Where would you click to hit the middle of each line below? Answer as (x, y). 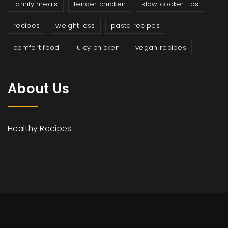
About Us (39, 89)
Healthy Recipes (40, 129)
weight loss (75, 26)
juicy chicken (97, 48)
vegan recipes (161, 48)
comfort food (36, 48)
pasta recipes (135, 26)
